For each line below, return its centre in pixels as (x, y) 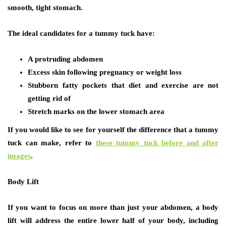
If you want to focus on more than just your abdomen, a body (113, 207)
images (19, 156)
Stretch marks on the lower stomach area (96, 111)
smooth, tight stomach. (45, 7)
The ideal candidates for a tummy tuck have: (81, 33)
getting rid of (49, 98)
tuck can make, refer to (52, 143)
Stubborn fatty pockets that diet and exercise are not (123, 85)
